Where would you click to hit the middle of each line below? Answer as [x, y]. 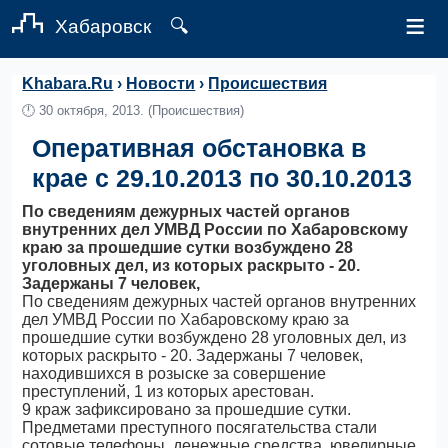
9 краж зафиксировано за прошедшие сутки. [187, 409]
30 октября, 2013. [92, 110]
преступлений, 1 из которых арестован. [168, 391]
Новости [161, 83]
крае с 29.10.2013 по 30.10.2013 [222, 178]
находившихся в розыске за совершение [174, 373]
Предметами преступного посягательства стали [200, 427]
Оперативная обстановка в [199, 148]
